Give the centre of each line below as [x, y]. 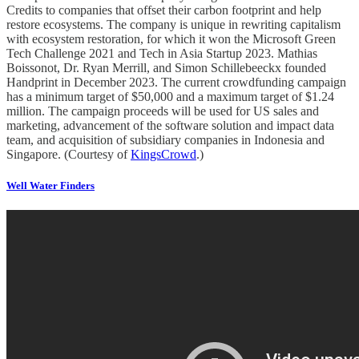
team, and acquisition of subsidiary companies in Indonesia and [165, 139]
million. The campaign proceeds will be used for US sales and [163, 111]
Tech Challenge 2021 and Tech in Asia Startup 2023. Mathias [162, 53]
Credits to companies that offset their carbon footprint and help [164, 10]
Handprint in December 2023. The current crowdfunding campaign [176, 82]
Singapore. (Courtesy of [69, 154]
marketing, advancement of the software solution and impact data [170, 125]
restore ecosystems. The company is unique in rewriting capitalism [173, 24]
